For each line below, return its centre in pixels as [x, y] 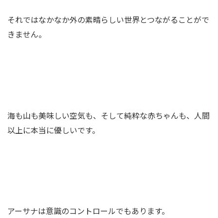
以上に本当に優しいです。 [54, 130]
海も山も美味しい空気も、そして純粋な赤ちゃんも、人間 [109, 115]
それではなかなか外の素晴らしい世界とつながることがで [108, 19]
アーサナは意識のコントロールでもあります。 [88, 211]
